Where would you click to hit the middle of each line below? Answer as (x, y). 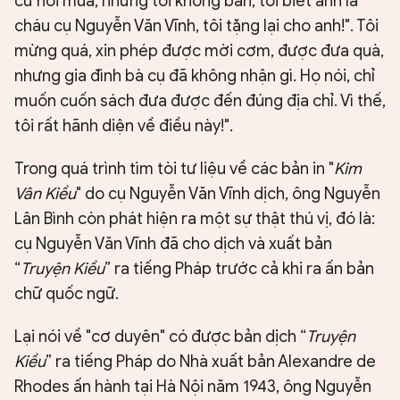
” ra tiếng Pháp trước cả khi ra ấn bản (239, 269)
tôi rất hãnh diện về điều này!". (124, 126)
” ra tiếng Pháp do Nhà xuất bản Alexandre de (211, 362)
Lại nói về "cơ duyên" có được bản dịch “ (160, 337)
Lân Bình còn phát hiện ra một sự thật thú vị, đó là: (195, 219)
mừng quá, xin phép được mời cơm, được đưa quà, (199, 51)
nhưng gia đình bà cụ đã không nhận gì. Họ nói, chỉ (195, 76)
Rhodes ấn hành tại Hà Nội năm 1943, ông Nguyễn (193, 387)
